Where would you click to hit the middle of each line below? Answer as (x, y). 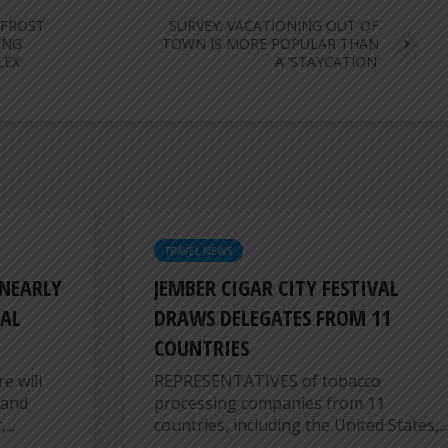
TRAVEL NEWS (198, 251)
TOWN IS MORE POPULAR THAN (270, 44)
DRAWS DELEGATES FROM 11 (272, 317)
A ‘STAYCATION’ (327, 62)
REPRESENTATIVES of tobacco (267, 381)
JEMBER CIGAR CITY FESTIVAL (276, 287)
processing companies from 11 (269, 403)
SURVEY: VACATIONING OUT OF (274, 26)
